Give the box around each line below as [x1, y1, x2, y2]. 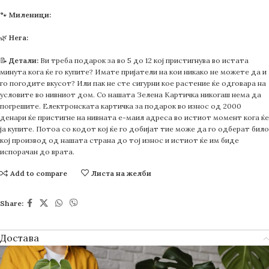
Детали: [9, 56, 38, 65]
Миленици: [9, 10, 51, 20]
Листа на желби [91, 168, 151, 178]
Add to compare [10, 168, 67, 178]
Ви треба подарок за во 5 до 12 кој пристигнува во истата [38, 56, 249, 65]
